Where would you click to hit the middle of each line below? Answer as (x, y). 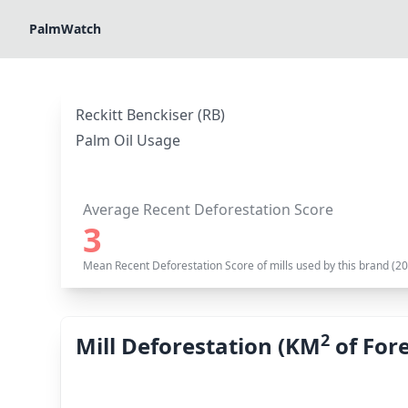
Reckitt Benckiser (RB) (151, 115)
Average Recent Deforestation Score (209, 209)
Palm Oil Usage (128, 140)
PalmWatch (65, 29)
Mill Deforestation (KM (199, 346)
